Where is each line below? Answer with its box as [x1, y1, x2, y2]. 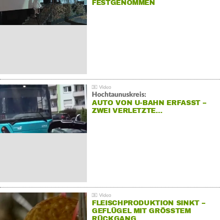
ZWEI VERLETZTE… [91, 107, 163, 115]
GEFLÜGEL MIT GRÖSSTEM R [91, 207, 191, 216]
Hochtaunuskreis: [91, 91, 146, 99]
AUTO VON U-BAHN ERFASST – [91, 99, 206, 108]
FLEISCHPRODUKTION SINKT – [91, 199, 205, 208]
